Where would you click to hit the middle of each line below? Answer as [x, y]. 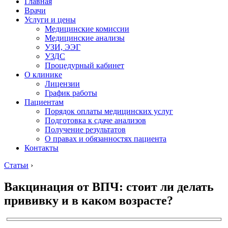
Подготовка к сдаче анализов [95, 120]
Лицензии [62, 84]
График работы [71, 93]
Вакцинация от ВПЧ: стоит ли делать [109, 187]
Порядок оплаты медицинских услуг [109, 111]
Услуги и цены [50, 20]
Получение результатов [85, 130]
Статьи [16, 165]
